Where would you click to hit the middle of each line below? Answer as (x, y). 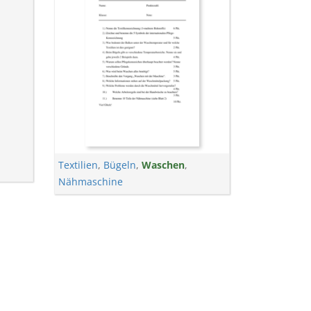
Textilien (78, 165)
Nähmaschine (91, 182)
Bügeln (120, 165)
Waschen (163, 165)
